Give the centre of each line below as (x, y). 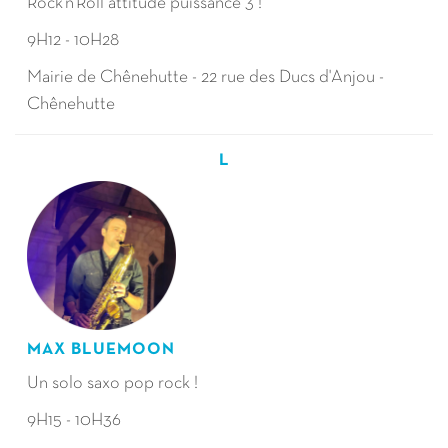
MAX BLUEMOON (101, 349)
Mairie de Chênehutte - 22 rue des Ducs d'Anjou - (205, 77)
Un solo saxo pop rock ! (112, 383)
